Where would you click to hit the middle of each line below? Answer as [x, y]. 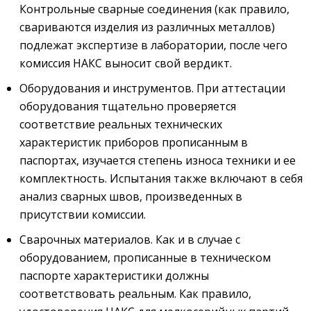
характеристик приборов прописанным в [134, 143]
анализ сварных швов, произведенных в [131, 197]
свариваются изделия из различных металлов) [147, 27]
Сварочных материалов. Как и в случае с [130, 240]
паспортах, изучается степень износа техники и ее [158, 161]
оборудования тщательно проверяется [128, 107]
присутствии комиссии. [83, 215]
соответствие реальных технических [121, 125]
